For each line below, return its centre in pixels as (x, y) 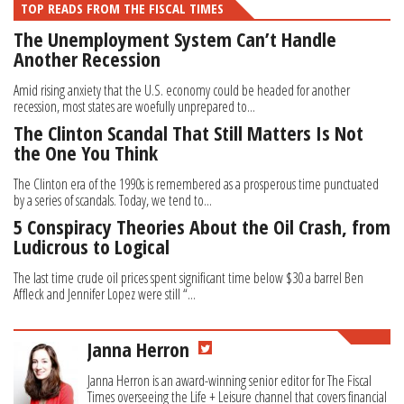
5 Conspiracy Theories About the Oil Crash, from (202, 227)
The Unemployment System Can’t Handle (175, 39)
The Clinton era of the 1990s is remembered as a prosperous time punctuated (196, 184)
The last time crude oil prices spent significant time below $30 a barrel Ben (188, 278)
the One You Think (86, 153)
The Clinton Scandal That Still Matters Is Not (188, 133)
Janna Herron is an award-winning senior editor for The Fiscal (230, 381)
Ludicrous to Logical (92, 247)
